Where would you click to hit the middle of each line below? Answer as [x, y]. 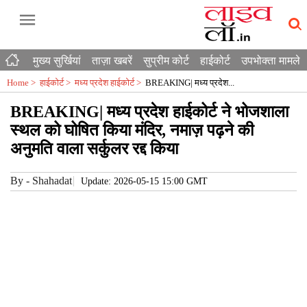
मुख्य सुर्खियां [57, 61]
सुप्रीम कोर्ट [166, 61]
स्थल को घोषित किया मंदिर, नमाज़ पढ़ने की [132, 130]
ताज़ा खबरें [112, 61]
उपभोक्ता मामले [271, 61]
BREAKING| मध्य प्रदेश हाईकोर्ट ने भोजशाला [149, 112]
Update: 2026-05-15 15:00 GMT [144, 181]
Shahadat [52, 181]
